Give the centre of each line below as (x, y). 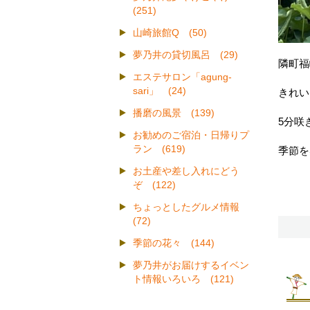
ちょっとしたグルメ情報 (191, 207)
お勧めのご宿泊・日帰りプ (191, 135)
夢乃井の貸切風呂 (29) (185, 55)
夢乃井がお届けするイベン (191, 265)
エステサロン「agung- (182, 77)
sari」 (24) (159, 91)
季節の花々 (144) (174, 243)
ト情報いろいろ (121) (183, 279)
